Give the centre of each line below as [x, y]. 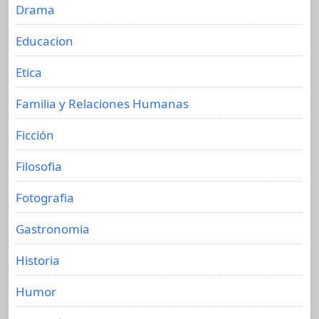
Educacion [45, 41]
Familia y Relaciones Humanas [102, 103]
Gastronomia [53, 229]
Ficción [35, 135]
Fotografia [45, 197]
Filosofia [39, 166]
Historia [38, 260]
